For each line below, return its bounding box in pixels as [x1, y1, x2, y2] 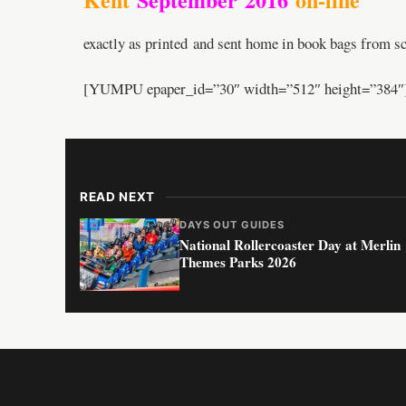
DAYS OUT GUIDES [179, 218, 285, 232]
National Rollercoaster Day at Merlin [179, 235, 401, 256]
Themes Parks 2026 [179, 252, 296, 273]
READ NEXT [80, 189, 156, 205]
